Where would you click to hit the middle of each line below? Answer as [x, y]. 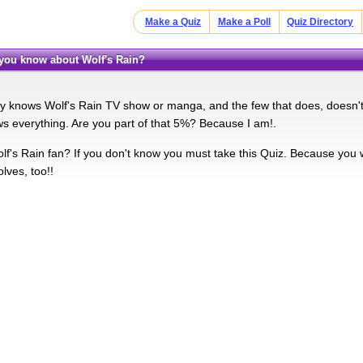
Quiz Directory [320, 22]
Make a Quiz [173, 22]
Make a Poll [244, 22]
